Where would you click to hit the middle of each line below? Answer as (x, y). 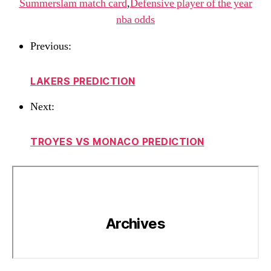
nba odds (135, 20)
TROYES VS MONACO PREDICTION (117, 142)
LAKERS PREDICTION (83, 81)
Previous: (51, 46)
